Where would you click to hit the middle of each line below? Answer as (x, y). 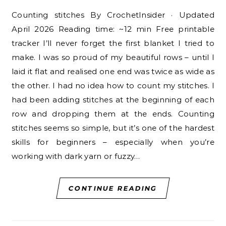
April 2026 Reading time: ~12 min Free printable (113, 29)
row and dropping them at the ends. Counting (113, 114)
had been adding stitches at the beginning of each (113, 99)
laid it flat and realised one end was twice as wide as (113, 71)
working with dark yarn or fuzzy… (76, 156)
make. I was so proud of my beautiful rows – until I (113, 57)
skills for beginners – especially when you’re (113, 142)
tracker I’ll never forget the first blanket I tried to (113, 43)
